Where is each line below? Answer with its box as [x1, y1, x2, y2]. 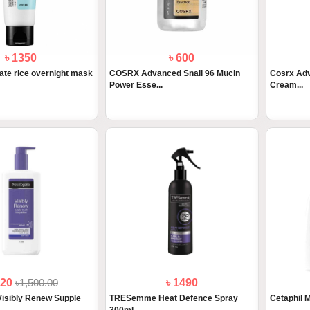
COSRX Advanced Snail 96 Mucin [109, 69, 240, 79]
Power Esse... [109, 80, 163, 91]
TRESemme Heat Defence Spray [109, 293, 238, 304]
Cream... [269, 80, 303, 91]
